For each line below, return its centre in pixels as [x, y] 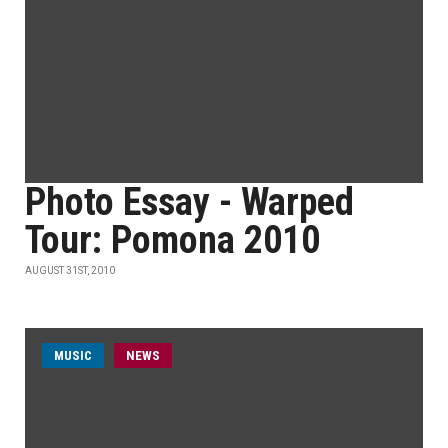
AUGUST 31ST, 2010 [70, 270]
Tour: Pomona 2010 [172, 240]
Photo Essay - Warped [189, 202]
